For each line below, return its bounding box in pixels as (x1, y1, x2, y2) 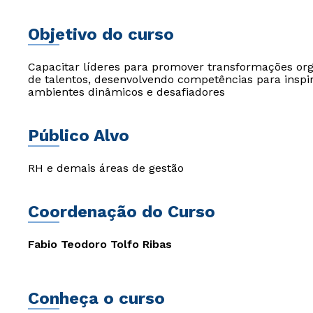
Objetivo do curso (28, 24, 174, 44)
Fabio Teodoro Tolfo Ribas (28, 238, 172, 251)
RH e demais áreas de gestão (28, 161, 184, 175)
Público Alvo (28, 126, 129, 145)
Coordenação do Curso (28, 202, 215, 221)
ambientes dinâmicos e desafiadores (28, 85, 225, 99)
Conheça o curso (28, 289, 165, 308)
